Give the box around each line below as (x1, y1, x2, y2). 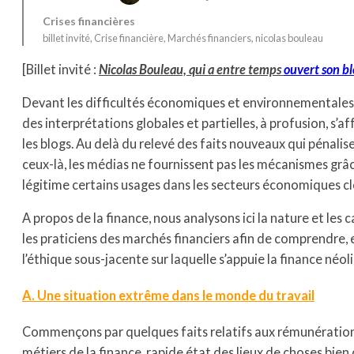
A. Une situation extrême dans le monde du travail (22, 287, 314, 303)
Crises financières (43, 14, 135, 28)
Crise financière (94, 32, 164, 45)
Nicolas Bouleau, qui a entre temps (99, 61, 284, 77)
